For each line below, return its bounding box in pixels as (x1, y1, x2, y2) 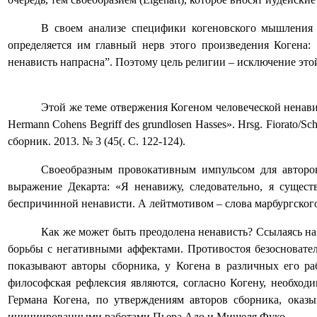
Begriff (89, 118, 122, 131)
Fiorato (265, 118, 298, 131)
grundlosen (142, 118, 192, 131)
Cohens (52, 118, 87, 131)
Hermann (8, 118, 50, 131)
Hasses (195, 118, 226, 131)
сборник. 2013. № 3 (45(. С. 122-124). (8, 135, 185, 148)
